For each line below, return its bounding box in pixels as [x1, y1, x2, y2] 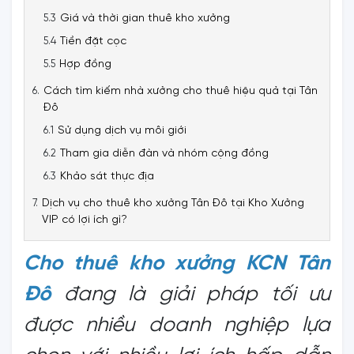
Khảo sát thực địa [60, 170, 154, 183]
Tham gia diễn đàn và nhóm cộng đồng [60, 147, 269, 160]
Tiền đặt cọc [60, 35, 126, 47]
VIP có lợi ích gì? [42, 213, 127, 226]
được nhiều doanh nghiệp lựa [24, 314, 330, 337]
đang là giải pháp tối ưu [51, 283, 330, 306]
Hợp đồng [59, 58, 111, 70]
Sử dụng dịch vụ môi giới [58, 124, 186, 137]
